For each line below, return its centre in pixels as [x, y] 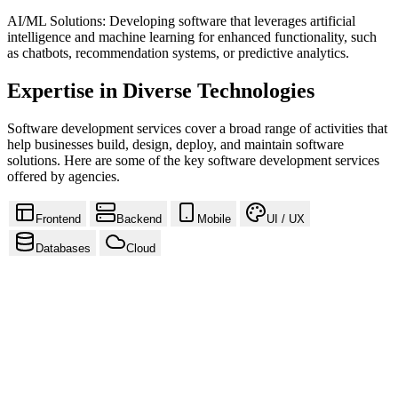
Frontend [58, 219]
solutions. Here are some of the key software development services [193, 160]
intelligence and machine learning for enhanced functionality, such [192, 37]
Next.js [71, 374]
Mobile [214, 219]
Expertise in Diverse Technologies [161, 91]
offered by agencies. [64, 176]
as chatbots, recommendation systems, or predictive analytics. [178, 53]
